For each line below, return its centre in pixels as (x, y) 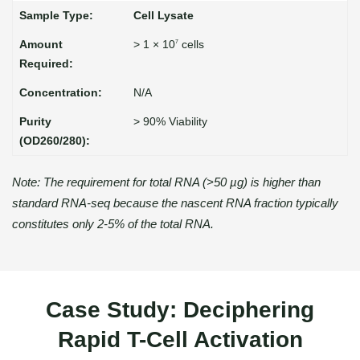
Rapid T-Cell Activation (180, 340)
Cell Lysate (163, 15)
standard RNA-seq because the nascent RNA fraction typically (175, 203)
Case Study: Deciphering (180, 310)
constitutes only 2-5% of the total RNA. (113, 224)
